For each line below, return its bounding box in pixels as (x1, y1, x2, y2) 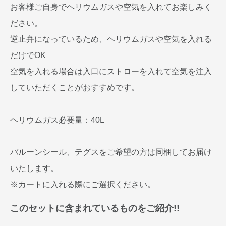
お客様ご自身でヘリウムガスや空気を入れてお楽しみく (10, 2, 212, 11)
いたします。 (10, 163, 59, 173)
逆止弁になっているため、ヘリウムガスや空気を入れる (10, 34, 212, 43)
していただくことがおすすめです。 (10, 83, 139, 92)
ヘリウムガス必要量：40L (10, 115, 104, 124)
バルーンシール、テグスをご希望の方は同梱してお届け (10, 147, 212, 156)
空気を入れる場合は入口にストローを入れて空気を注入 (10, 67, 212, 76)
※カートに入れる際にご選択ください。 (10, 180, 155, 189)
